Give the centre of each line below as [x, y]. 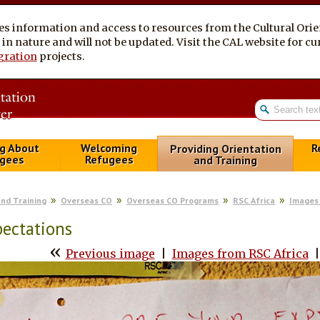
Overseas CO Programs [172, 201]
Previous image [110, 254]
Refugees [109, 160]
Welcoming [109, 148]
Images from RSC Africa [240, 254]
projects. [61, 56]
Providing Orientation [225, 149]
